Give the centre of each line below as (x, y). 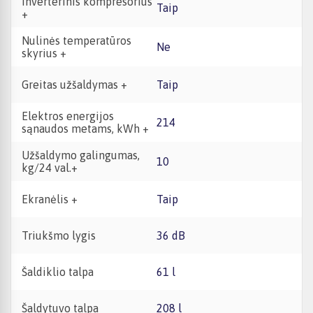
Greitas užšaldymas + (74, 85)
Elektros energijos (68, 116)
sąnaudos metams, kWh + (85, 129)
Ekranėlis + (50, 199)
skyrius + (44, 53)
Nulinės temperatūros (77, 41)
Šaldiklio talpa (58, 272)
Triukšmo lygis (59, 235)
